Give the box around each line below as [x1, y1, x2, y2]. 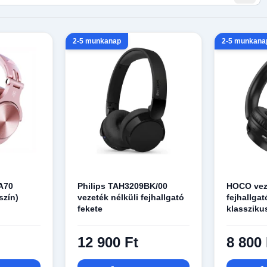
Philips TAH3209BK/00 [77, 181, 167, 191]
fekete [77, 204, 103, 214]
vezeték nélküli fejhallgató [77, 193, 184, 203]
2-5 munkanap [72, 37, 121, 45]
